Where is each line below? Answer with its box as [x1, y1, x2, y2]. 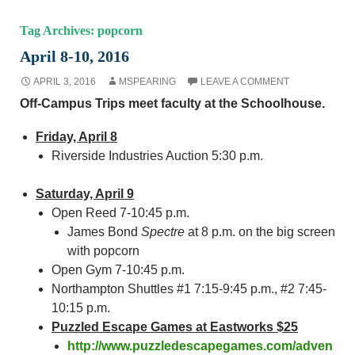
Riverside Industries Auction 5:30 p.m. [52, 148, 263, 162]
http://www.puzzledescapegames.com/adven [67, 338, 333, 353]
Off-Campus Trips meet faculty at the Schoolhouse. [20, 96, 325, 110]
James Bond [67, 224, 141, 239]
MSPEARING [119, 75, 176, 87]
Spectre [141, 224, 188, 239]
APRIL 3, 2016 [33, 75, 96, 87]
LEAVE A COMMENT [200, 75, 289, 87]
